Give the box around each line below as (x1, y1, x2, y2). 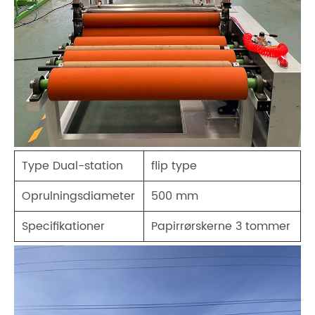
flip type (151, 157, 197, 176)
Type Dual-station (22, 157, 123, 176)
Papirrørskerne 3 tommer (151, 217, 290, 236)
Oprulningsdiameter (22, 187, 135, 206)
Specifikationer (22, 217, 105, 236)
